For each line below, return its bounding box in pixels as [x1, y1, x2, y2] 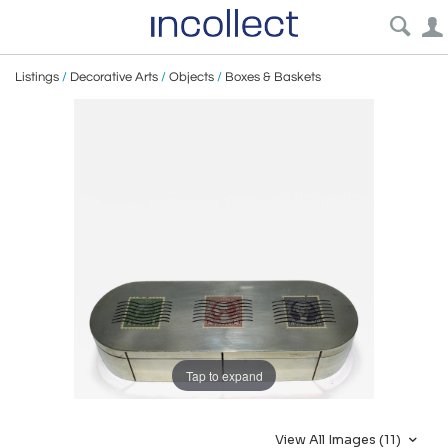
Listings [15, 70, 59, 84]
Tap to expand [185, 366, 263, 384]
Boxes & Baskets [225, 70, 321, 84]
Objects [169, 70, 214, 84]
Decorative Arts [70, 70, 158, 84]
